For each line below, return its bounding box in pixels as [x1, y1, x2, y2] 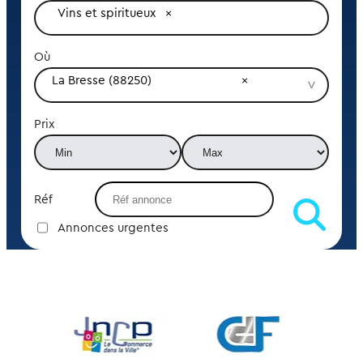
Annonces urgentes [57, 221, 169, 234]
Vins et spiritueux [58, 6, 157, 19]
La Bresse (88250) [51, 74, 152, 87]
